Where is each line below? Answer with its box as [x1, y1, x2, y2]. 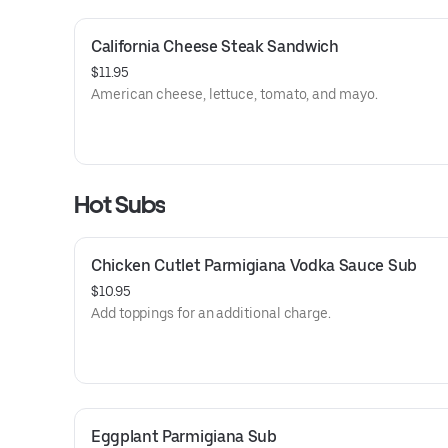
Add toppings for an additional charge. [91, 305, 331, 321]
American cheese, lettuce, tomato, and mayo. [91, 86, 378, 102]
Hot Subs [74, 190, 166, 219]
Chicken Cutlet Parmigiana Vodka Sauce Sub [91, 256, 417, 275]
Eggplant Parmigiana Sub [91, 427, 277, 446]
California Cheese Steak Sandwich [91, 37, 339, 56]
